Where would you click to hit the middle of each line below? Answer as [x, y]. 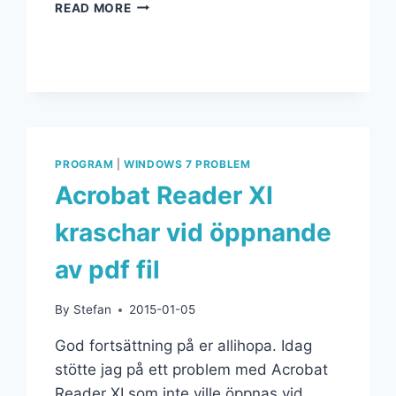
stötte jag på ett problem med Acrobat [192, 370]
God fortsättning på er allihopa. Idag [184, 346]
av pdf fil [108, 270]
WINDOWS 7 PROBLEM [187, 164]
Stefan [92, 310]
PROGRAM [84, 164]
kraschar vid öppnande [194, 233]
